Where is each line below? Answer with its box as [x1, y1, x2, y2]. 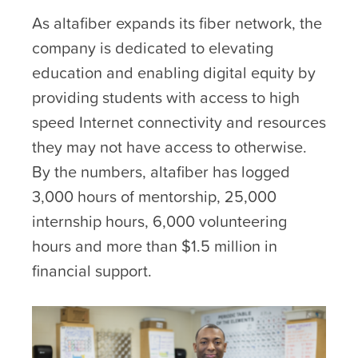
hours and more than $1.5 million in [32, 233, 277, 258]
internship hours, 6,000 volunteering [32, 209, 287, 233]
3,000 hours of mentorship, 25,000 [32, 184, 276, 209]
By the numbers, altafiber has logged [32, 159, 290, 184]
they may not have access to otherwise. [32, 134, 307, 159]
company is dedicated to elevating [32, 35, 273, 60]
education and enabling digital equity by [32, 60, 316, 85]
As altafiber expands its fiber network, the [32, 10, 322, 35]
